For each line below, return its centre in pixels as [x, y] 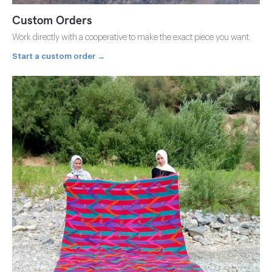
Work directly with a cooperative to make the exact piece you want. [131, 37]
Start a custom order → [59, 56]
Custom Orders [52, 20]
